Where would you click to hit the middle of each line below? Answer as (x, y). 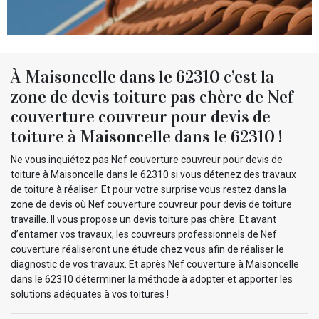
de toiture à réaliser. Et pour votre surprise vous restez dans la (148, 189)
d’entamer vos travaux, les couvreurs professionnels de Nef (144, 234)
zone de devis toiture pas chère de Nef (152, 96)
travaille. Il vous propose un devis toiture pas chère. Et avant (143, 219)
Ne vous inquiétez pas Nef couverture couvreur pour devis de (147, 159)
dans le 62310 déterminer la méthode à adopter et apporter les (152, 279)
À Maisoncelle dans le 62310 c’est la (142, 77)
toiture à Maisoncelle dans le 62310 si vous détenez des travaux (153, 174)
